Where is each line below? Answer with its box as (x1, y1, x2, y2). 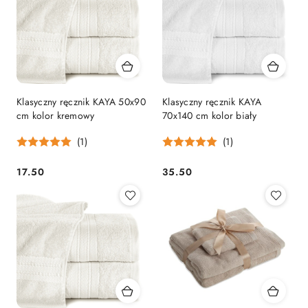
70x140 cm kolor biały (162, 108, 256, 122)
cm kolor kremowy (16, 108, 95, 122)
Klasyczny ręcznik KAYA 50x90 (16, 94, 146, 109)
